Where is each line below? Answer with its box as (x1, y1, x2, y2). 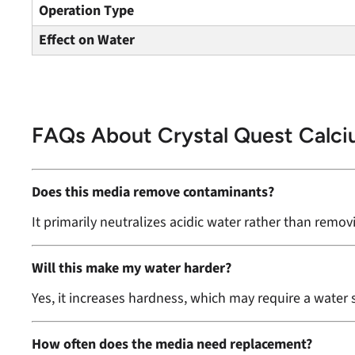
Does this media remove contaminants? (32, 182, 274, 202)
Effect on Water (39, 30, 135, 50)
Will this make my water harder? (32, 258, 231, 278)
